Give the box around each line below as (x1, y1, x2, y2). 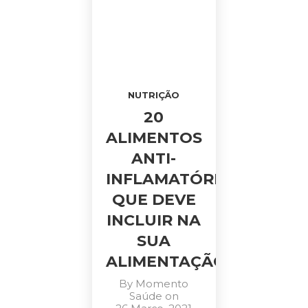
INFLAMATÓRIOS (105, 170, 241, 188)
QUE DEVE (111, 190, 196, 209)
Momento (135, 277, 189, 290)
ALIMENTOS (105, 129, 202, 147)
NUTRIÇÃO (128, 89, 180, 100)
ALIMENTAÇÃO (105, 252, 226, 271)
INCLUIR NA (107, 211, 201, 230)
